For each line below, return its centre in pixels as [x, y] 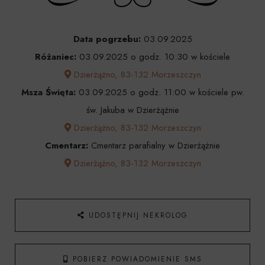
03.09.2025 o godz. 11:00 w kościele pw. [160, 92]
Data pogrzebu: [107, 39]
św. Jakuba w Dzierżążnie [132, 110]
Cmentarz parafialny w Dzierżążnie [154, 146]
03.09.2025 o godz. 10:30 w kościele [153, 57]
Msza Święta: [48, 92]
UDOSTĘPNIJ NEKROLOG [138, 215]
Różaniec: [56, 57]
